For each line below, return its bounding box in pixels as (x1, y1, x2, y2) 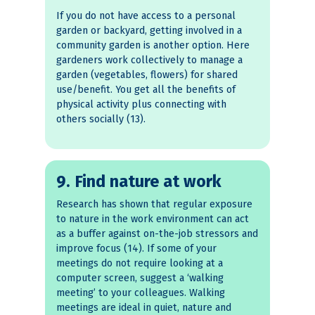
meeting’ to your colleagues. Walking (56, 287, 225, 300)
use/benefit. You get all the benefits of (56, 84, 236, 96)
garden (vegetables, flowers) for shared (56, 69, 238, 82)
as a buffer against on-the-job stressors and (56, 228, 258, 240)
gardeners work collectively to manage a (56, 54, 243, 67)
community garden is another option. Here (56, 39, 250, 52)
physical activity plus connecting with (56, 98, 226, 111)
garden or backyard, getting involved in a (56, 25, 242, 37)
